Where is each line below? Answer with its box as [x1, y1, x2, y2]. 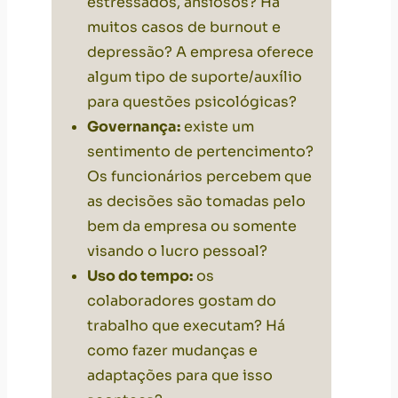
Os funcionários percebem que [87, 167, 312, 187]
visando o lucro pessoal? [87, 242, 267, 261]
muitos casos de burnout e [87, 18, 281, 37]
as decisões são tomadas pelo [87, 192, 306, 211]
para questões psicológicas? [87, 92, 297, 112]
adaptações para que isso [87, 366, 273, 386]
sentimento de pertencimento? [87, 142, 314, 162]
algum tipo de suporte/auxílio [87, 68, 302, 87]
